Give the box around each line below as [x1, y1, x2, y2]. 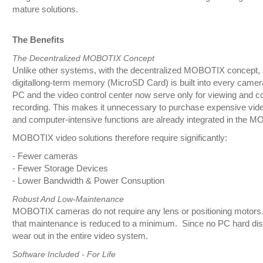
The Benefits [12, 35, 64, 45]
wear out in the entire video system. [12, 231, 148, 241]
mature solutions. [12, 5, 78, 15]
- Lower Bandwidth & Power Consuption [12, 176, 164, 186]
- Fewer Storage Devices [12, 164, 110, 174]
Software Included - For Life [12, 249, 116, 259]
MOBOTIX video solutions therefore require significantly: [12, 133, 227, 143]
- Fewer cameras [12, 151, 80, 161]
